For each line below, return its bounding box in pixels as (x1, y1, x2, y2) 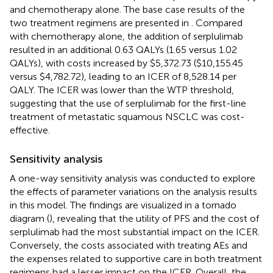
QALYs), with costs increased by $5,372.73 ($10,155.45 (10, 57, 243, 69)
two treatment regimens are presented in (10, 16, 191, 29)
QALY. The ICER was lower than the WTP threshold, (10, 83, 234, 96)
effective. (10, 124, 50, 136)
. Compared (191, 16, 243, 29)
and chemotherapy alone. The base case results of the (10, 3, 245, 15)
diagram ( (10, 212, 49, 224)
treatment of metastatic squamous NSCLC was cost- (10, 110, 245, 122)
